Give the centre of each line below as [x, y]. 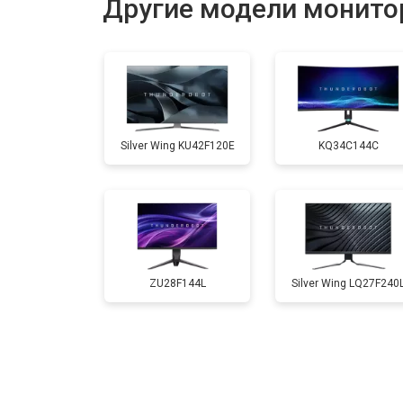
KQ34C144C [348, 145]
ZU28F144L [177, 283]
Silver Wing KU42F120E [177, 145]
